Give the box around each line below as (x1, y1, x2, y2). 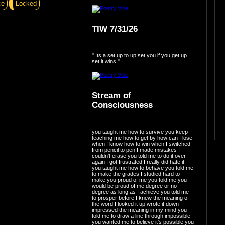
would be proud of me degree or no (91, 182, 177, 189)
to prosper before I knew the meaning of (91, 194, 189, 201)
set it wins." (91, 58, 120, 64)
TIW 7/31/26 (91, 24, 138, 34)
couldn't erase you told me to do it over (91, 152, 186, 159)
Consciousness (91, 100, 153, 110)
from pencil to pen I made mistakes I (91, 146, 180, 153)
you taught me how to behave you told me (91, 164, 193, 171)
